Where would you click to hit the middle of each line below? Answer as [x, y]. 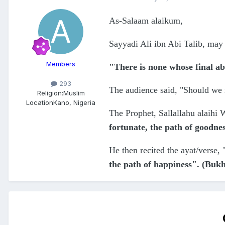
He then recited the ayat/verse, [166, 150]
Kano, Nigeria [74, 103]
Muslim [74, 93]
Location [40, 103]
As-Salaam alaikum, [147, 21]
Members [61, 64]
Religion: [50, 93]
